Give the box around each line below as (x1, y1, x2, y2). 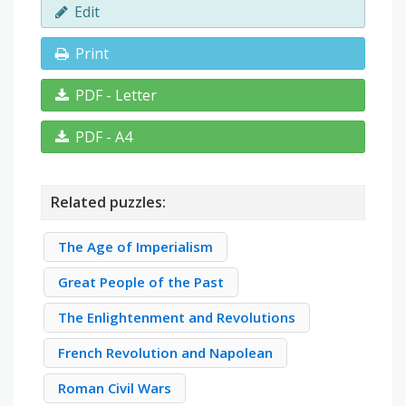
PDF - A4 (75, 127, 132, 148)
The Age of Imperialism (58, 237, 213, 256)
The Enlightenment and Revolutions (58, 308, 295, 327)
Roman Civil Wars (58, 379, 171, 398)
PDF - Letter (75, 85, 157, 106)
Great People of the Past (58, 273, 224, 292)
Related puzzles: (51, 192, 166, 213)
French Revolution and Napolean (58, 343, 273, 362)
